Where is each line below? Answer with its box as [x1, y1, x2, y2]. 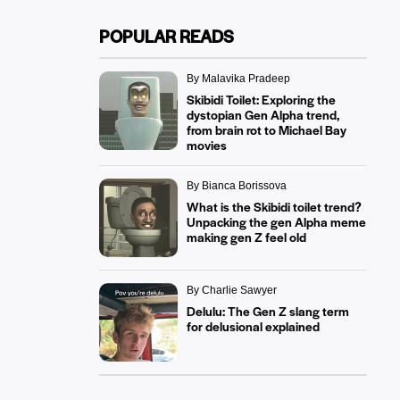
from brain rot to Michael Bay [186, 121, 346, 138]
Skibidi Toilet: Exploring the [186, 90, 336, 108]
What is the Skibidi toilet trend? [186, 197, 362, 215]
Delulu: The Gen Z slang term [186, 302, 349, 320]
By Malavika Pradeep [186, 72, 290, 85]
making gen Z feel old [186, 228, 306, 246]
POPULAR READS [98, 24, 234, 48]
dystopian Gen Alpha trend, [186, 105, 339, 123]
